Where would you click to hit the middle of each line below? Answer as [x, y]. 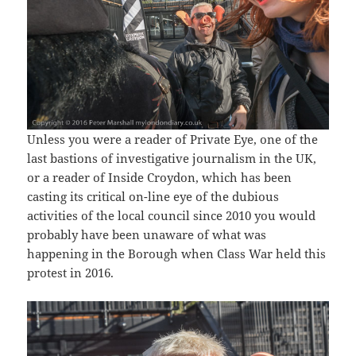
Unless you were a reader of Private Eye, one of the [173, 139]
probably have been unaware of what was [147, 234]
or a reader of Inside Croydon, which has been [160, 177]
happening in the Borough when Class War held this [177, 253]
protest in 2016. [71, 272]
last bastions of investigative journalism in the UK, [172, 158]
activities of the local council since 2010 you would [172, 215]
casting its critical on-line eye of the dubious [153, 196]
